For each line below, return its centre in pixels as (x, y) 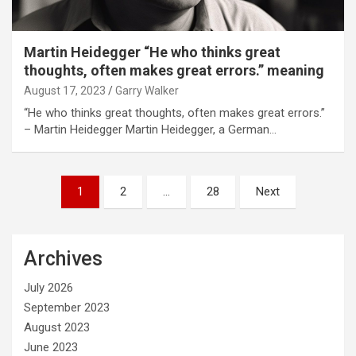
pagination (59, 212)
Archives (63, 258)
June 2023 (51, 347)
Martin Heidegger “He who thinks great (152, 52)
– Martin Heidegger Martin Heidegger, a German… (150, 129)
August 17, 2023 (65, 90)
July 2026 (48, 287)
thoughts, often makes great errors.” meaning (174, 70)
